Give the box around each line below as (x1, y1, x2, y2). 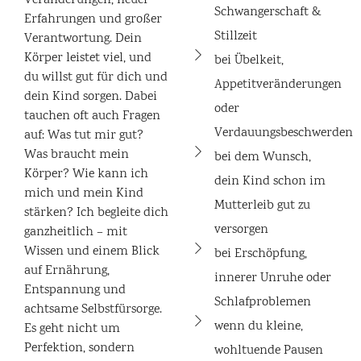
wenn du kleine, (214, 317, 303, 336)
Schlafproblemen (214, 293, 311, 312)
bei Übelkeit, (214, 52, 284, 70)
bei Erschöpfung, (214, 245, 307, 263)
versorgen (214, 221, 268, 239)
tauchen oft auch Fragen (24, 107, 160, 126)
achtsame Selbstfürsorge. (24, 301, 162, 319)
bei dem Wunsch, (214, 148, 311, 167)
